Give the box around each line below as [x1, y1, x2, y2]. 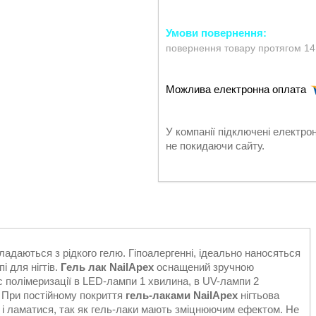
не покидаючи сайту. [166, 140, 265, 152]
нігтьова [238, 289, 279, 301]
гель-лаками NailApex [126, 289, 238, 301]
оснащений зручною [154, 261, 254, 273]
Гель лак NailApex [61, 261, 154, 273]
